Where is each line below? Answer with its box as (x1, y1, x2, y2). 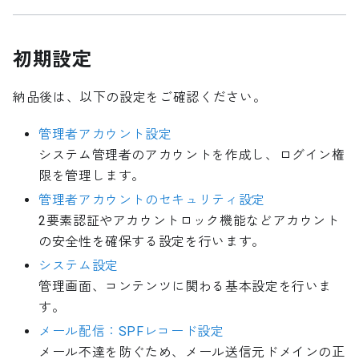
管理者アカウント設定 (38, 127, 172, 143)
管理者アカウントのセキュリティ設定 (38, 192, 265, 208)
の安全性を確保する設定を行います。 (38, 234, 265, 250)
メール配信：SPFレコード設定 (38, 324, 224, 340)
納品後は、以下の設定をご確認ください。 (13, 90, 267, 106)
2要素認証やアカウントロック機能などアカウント (38, 213, 340, 229)
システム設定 (38, 258, 119, 274)
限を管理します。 (38, 168, 146, 184)
